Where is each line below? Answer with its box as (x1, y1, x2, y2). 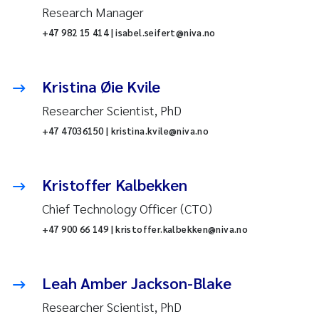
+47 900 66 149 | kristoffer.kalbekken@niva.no (41, 223, 249, 236)
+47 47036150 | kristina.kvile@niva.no (41, 125, 209, 137)
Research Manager (41, 4, 144, 21)
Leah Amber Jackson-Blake (41, 273, 231, 293)
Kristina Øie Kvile (41, 76, 160, 97)
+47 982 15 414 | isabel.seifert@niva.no (41, 26, 216, 39)
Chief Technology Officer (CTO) (41, 200, 212, 217)
